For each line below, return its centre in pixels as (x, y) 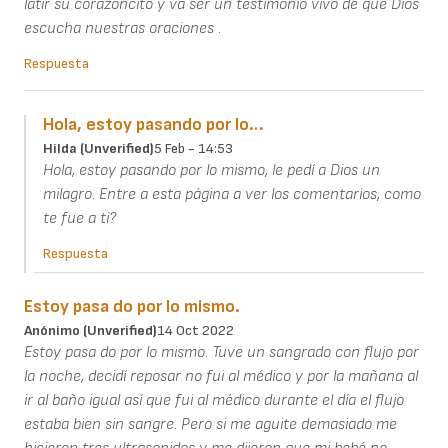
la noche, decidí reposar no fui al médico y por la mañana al (221, 377)
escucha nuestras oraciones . (122, 29)
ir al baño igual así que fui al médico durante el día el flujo (214, 401)
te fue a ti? (81, 219)
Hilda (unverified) (98, 149)
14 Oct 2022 (195, 331)
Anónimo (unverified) (90, 331)
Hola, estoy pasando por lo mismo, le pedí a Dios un (211, 171)
